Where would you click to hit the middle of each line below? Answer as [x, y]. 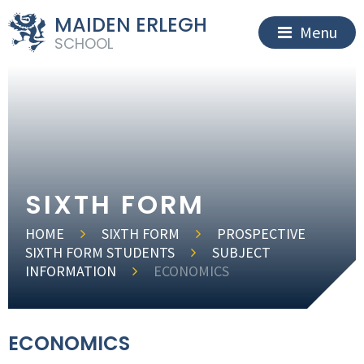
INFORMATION [71, 271]
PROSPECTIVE [262, 234]
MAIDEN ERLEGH [130, 24]
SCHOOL [83, 43]
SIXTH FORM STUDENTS [100, 252]
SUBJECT [242, 252]
